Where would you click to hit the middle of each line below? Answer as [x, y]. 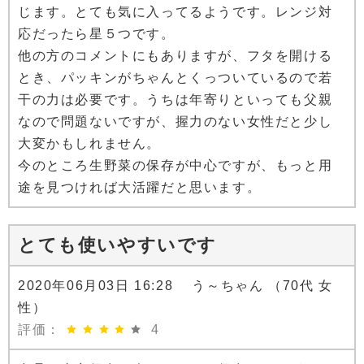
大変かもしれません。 [89, 144]
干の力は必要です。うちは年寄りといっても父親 [175, 100]
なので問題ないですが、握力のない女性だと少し [175, 122]
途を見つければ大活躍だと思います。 [140, 188]
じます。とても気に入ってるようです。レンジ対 [175, 12]
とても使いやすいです [117, 245]
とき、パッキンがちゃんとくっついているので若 [175, 78]
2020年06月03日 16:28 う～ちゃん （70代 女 [175, 286]
